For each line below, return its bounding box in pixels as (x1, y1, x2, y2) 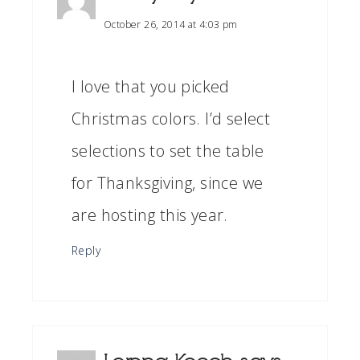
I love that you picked (72, 76, 230, 98)
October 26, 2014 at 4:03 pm (104, 18, 238, 32)
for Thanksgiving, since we (72, 172, 264, 194)
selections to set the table (72, 140, 264, 162)
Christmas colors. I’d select (72, 108, 271, 130)
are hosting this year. (72, 204, 228, 227)
